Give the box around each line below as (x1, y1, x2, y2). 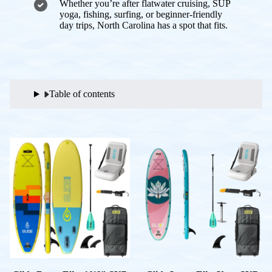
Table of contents (49, 89, 115, 100)
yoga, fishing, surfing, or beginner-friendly (59, 9, 222, 20)
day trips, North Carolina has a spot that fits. (59, 20, 228, 31)
